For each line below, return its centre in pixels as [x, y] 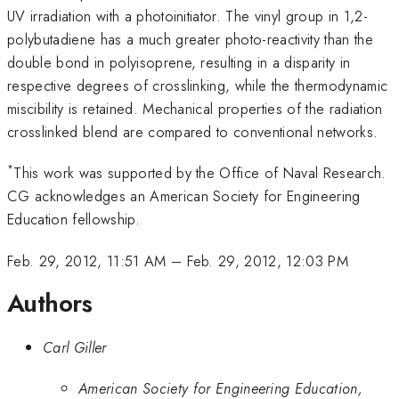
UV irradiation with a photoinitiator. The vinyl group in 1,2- [187, 16]
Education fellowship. [73, 220]
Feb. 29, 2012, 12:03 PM [268, 261]
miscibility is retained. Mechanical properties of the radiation [195, 108]
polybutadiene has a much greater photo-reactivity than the [190, 39]
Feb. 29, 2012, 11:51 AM [87, 261]
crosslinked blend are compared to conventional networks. [193, 131]
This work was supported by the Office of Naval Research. [200, 173]
